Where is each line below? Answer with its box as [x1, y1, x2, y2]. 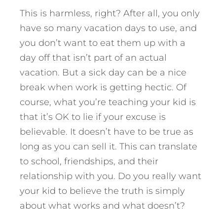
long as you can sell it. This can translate [20, 141, 197, 152]
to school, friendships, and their [20, 155, 158, 167]
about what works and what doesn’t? [20, 200, 185, 211]
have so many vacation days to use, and [20, 22, 197, 34]
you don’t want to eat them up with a [20, 37, 185, 48]
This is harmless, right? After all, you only [20, 7, 200, 19]
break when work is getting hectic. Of [20, 81, 186, 93]
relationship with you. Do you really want [20, 170, 201, 182]
